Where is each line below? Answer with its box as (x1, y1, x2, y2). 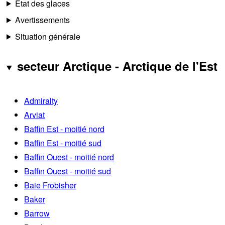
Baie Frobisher (24, 179, 76, 191)
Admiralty (24, 94, 58, 106)
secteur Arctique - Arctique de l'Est (17, 57, 217, 74)
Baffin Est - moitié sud (24, 137, 101, 149)
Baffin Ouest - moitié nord (24, 151, 114, 163)
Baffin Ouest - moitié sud (24, 165, 111, 177)
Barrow (24, 207, 50, 219)
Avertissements (15, 14, 70, 26)
